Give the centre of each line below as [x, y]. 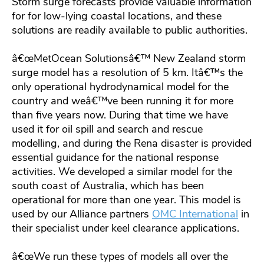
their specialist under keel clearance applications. [127, 228]
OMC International [195, 214]
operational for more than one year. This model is [126, 199]
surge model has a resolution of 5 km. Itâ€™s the [127, 72]
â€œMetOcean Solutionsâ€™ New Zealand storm [129, 58]
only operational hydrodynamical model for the [120, 86]
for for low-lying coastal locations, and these [117, 16]
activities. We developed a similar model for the [122, 171]
